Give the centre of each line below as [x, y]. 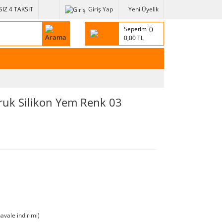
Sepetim [135, 29]
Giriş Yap [101, 9]
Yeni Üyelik [143, 9]
